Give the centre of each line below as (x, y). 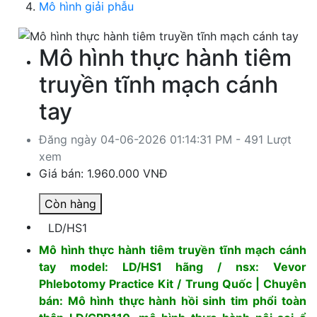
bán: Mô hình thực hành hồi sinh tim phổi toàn (173, 300)
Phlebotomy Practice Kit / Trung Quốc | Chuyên (173, 283)
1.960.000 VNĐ (127, 173)
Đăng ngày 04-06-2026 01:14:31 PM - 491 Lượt (165, 139)
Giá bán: (63, 173)
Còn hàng (70, 203)
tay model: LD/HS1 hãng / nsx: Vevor (173, 266)
